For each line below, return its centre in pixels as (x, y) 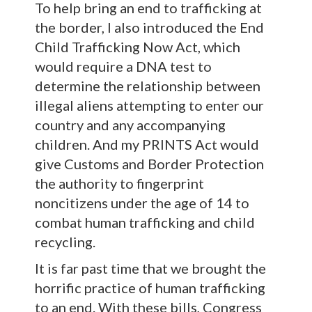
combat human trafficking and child (145, 222)
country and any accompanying (130, 125)
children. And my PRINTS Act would (147, 144)
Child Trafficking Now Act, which (138, 47)
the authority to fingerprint (119, 183)
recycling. (65, 242)
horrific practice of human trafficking (150, 288)
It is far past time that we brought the (150, 268)
